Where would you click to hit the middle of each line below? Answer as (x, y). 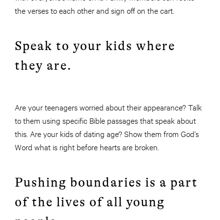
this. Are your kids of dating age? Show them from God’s (107, 134)
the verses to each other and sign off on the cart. (95, 10)
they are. (43, 66)
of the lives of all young (90, 202)
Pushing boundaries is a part (106, 183)
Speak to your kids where (95, 46)
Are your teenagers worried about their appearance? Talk (108, 107)
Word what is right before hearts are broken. (87, 147)
